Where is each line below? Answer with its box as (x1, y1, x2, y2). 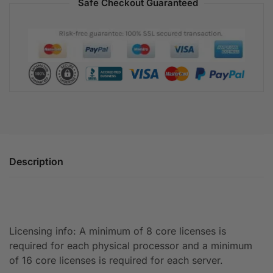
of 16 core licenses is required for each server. (9, 254, 223, 267)
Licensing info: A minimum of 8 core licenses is (9, 225, 226, 238)
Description (9, 155, 63, 168)
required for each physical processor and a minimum (9, 239, 252, 252)
